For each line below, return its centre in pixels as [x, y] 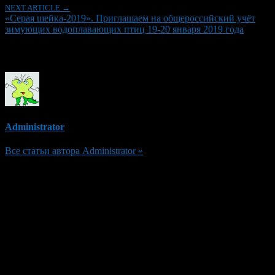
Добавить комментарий [68, 175]
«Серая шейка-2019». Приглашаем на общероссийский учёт [130, 18]
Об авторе [32, 53]
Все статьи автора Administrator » [74, 151]
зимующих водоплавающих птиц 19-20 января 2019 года [124, 29]
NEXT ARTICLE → [37, 8]
